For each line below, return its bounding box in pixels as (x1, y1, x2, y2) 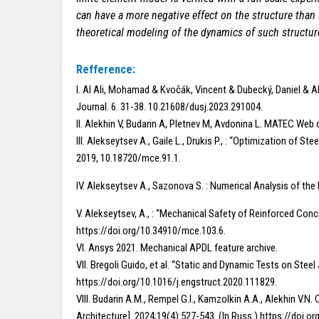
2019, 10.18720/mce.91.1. (76, 152, 181, 164)
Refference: (76, 63, 135, 76)
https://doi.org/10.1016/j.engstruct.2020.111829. (76, 276, 277, 288)
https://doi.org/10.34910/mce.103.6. (76, 224, 226, 237)
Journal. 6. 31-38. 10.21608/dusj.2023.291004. (76, 100, 263, 113)
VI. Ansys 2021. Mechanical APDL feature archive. (76, 241, 278, 254)
